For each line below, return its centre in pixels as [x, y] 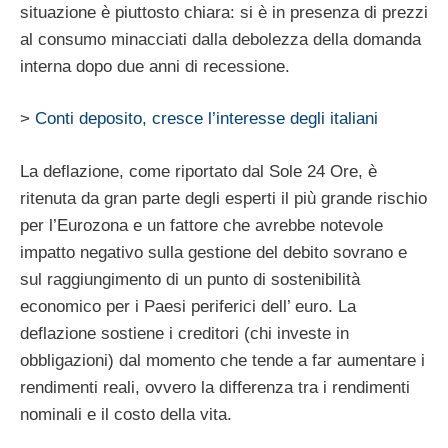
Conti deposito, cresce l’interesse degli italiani [206, 119]
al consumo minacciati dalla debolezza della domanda [220, 39]
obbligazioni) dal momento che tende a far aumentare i [222, 360]
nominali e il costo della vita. [126, 414]
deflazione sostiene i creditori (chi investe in [184, 333]
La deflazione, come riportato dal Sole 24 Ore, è [198, 171]
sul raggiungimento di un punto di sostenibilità [190, 279]
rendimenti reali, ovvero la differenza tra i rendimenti [215, 387]
